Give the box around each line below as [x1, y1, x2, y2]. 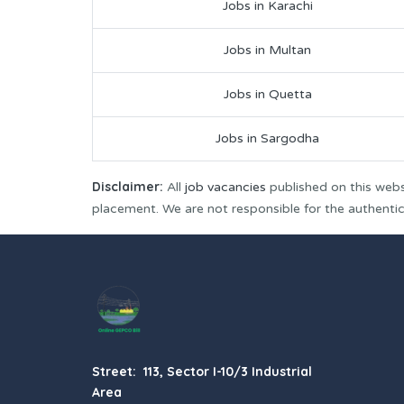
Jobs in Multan [224, 42, 311, 59]
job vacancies [185, 179, 266, 196]
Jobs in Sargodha [216, 131, 319, 147]
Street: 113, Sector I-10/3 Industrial [92, 363, 312, 381]
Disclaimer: [92, 179, 163, 196]
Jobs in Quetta [223, 87, 312, 103]
